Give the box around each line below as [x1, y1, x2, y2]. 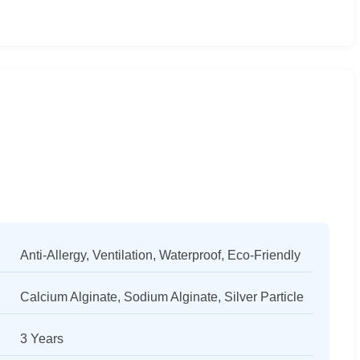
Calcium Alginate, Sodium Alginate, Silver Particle [19, 289, 304, 304]
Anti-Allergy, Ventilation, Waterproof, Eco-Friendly [19, 247, 301, 262]
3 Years [19, 331, 63, 346]
